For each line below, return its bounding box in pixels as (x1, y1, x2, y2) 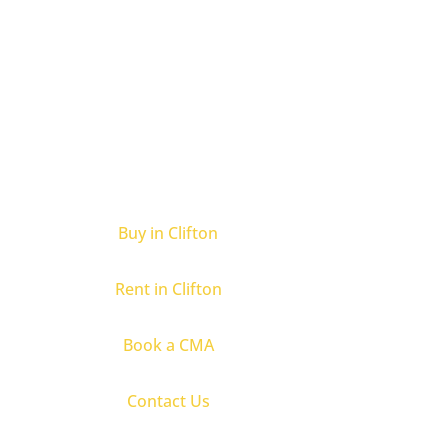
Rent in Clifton (114, 278, 222, 300)
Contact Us (126, 390, 210, 412)
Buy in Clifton (118, 222, 218, 244)
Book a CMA (122, 334, 214, 356)
